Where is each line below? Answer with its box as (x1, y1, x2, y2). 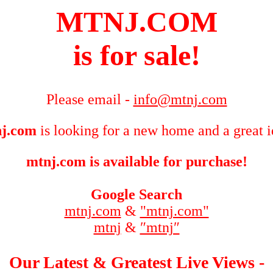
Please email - (46, 91, 133, 108)
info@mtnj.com (133, 91, 227, 108)
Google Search (91, 186, 182, 203)
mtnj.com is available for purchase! (26, 154, 247, 170)
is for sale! (73, 39, 200, 71)
